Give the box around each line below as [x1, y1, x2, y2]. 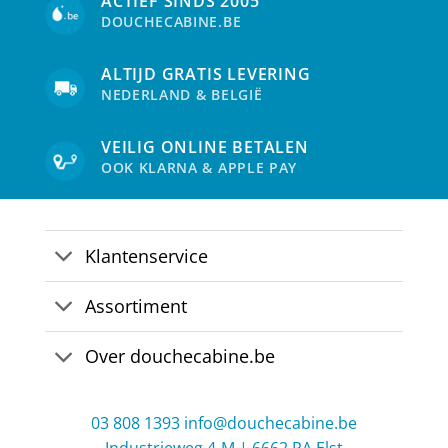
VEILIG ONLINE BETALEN [101, 136, 309, 159]
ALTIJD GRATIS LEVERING [101, 63, 311, 86]
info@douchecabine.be [184, 411, 357, 434]
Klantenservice [85, 243, 209, 268]
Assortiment [85, 294, 188, 319]
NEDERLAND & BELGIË [101, 85, 263, 105]
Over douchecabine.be [85, 344, 276, 369]
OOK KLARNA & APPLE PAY [101, 158, 297, 178]
